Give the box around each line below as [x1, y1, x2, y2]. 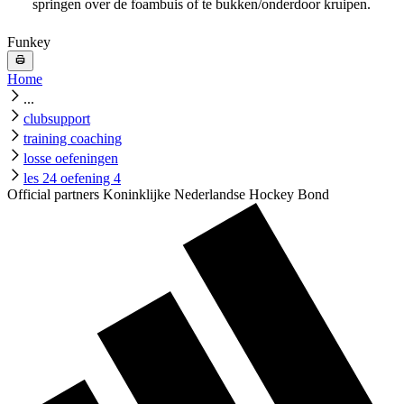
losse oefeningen [23, 150, 118, 166]
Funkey [7, 34, 50, 50]
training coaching [23, 130, 122, 146]
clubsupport [23, 110, 90, 126]
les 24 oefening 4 [23, 170, 121, 186]
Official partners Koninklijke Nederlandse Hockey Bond [7, 186, 329, 202]
